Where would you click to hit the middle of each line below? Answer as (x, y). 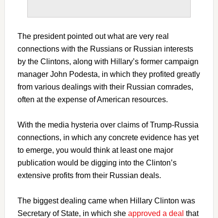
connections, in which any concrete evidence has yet (108, 137)
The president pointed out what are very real (93, 36)
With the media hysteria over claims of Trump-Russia (108, 125)
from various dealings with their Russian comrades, (105, 87)
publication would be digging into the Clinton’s (97, 163)
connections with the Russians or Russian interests (105, 49)
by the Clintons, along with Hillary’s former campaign (108, 61)
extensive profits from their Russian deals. (89, 175)
